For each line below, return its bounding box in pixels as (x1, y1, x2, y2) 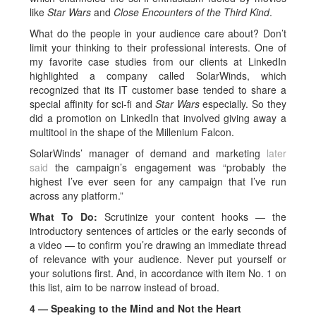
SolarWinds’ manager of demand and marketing (30, 146, 267, 160)
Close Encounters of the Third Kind (114, 5, 270, 19)
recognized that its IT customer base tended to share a (30, 83, 286, 97)
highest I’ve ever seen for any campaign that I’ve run (30, 174, 286, 188)
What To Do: (30, 209, 104, 224)
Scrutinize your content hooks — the (104, 209, 286, 224)
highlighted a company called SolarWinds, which (30, 68, 286, 83)
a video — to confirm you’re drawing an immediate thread (30, 238, 286, 252)
